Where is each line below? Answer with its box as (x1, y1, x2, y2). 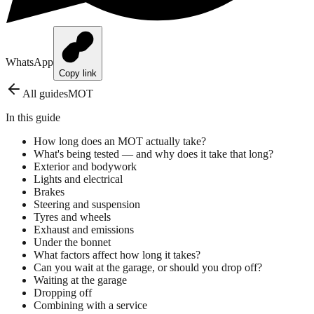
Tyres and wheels (34, 210, 111, 223)
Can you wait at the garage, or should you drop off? (34, 261, 262, 273)
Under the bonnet (34, 235, 111, 248)
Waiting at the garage (34, 273, 127, 286)
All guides (22, 87, 68, 100)
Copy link (59, 67, 97, 78)
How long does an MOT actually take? (34, 135, 206, 147)
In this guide (6, 111, 60, 123)
